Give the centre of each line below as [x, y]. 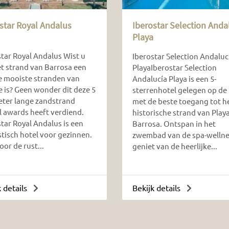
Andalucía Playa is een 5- [174, 78]
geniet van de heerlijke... [175, 146]
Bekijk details [157, 187]
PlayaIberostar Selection [174, 67]
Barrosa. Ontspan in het [174, 123]
